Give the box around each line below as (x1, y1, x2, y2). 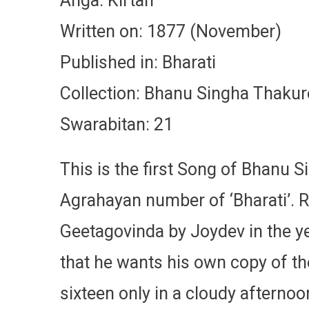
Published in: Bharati (60, 52, 216, 72)
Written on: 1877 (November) (60, 21, 281, 41)
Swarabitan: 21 (60, 114, 173, 134)
